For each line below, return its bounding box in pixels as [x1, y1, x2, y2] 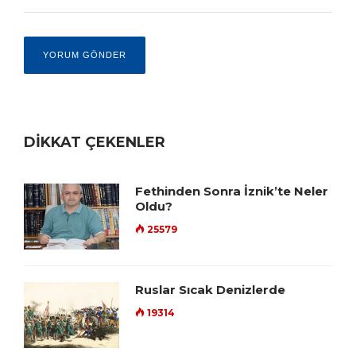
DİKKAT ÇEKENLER [24, 133, 165, 152]
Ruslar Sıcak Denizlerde [135, 282, 285, 298]
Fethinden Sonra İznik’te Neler [135, 184, 328, 199]
